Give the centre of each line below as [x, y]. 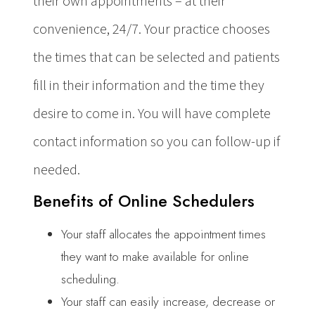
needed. [57, 170]
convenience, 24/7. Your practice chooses [152, 30]
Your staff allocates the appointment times [163, 234]
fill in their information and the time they [149, 86]
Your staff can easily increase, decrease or [168, 302]
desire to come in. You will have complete [152, 114]
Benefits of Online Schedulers [144, 201]
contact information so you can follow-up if [156, 142]
